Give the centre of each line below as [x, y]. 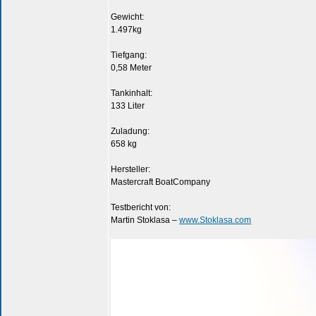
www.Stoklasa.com [215, 220]
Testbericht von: [141, 207]
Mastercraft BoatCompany [160, 182]
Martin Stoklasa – [145, 220]
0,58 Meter [131, 68]
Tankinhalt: [132, 93]
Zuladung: [130, 131]
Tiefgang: [129, 55]
